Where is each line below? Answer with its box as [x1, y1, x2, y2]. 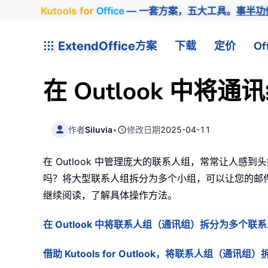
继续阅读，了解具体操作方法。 [43, 189, 177, 202]
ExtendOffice [55, 38, 135, 53]
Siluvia [85, 124, 113, 135]
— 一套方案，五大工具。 [123, 4, 237, 17]
